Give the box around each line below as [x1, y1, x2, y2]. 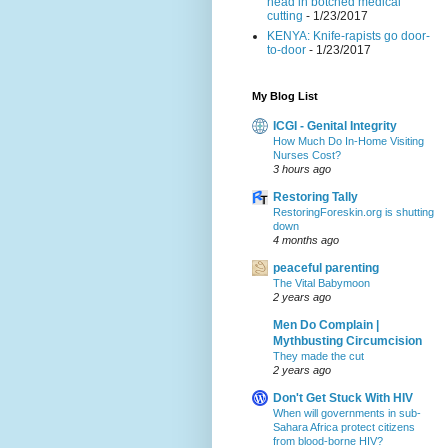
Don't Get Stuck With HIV [273, 390, 413, 405]
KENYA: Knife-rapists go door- [267, 28, 430, 43]
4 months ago [273, 233, 339, 246]
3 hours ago [273, 162, 331, 175]
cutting [267, 8, 303, 23]
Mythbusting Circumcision [273, 333, 422, 348]
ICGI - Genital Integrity [273, 118, 397, 133]
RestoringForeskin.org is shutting [273, 205, 434, 218]
